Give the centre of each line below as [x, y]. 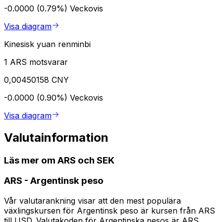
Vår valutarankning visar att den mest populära [92, 201]
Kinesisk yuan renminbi [47, 44]
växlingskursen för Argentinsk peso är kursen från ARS [110, 211]
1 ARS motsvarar [36, 62]
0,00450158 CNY [36, 80]
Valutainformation [56, 137]
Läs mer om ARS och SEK [59, 160]
